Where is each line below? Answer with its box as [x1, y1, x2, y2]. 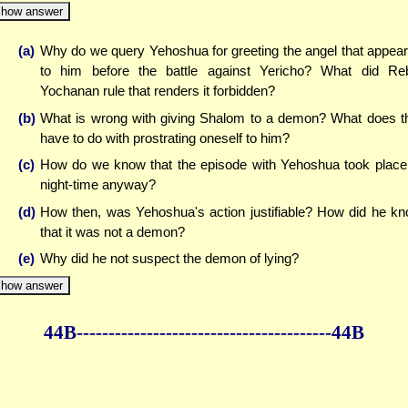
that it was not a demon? [40, 223, 185, 240]
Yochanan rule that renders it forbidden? [40, 83, 275, 99]
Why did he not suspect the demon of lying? [40, 250, 299, 267]
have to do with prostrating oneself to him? [40, 129, 290, 146]
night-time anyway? [40, 177, 156, 193]
